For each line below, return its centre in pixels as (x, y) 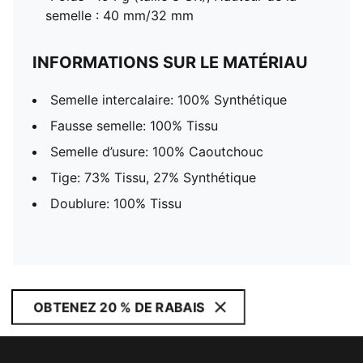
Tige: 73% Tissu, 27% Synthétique (153, 177)
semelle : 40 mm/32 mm (120, 15)
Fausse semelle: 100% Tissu (134, 126)
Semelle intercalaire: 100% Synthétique (169, 100)
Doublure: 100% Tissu (116, 203)
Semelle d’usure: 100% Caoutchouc (157, 152)
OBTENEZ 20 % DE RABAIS (119, 307)
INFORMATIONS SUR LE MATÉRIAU (170, 62)
